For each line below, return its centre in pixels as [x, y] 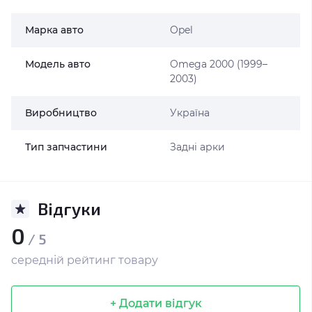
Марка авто [54, 30]
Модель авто [58, 64]
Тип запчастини [66, 147]
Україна [189, 113]
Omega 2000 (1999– [218, 64]
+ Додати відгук [156, 303]
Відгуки [69, 209]
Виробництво [61, 113]
